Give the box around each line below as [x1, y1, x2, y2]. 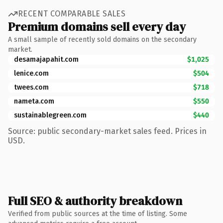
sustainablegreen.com [14, 111, 87, 119]
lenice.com [14, 69, 49, 78]
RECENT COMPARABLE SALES [18, 9, 126, 18]
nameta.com [14, 97, 54, 106]
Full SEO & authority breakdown [8, 192, 182, 209]
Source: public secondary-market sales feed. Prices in [8, 126, 207, 136]
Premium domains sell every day [8, 18, 186, 35]
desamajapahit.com [14, 55, 79, 64]
